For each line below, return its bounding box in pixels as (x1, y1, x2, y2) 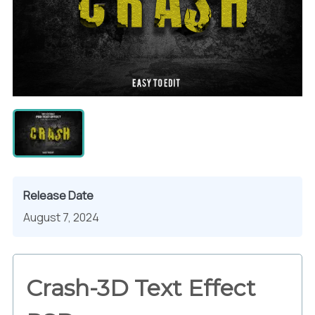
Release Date (23, 187, 94, 203)
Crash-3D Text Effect (26, 274, 256, 302)
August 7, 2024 (23, 209, 99, 225)
